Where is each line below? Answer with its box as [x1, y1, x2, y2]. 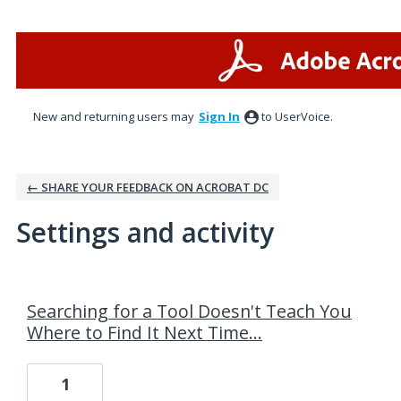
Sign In [199, 108, 240, 124]
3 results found [10, 279, 112, 299]
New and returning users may [33, 108, 197, 124]
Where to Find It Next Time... [27, 320, 262, 345]
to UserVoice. [261, 108, 333, 124]
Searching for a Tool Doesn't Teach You [27, 299, 352, 323]
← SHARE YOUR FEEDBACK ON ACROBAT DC [27, 179, 269, 195]
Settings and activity [16, 214, 274, 251]
